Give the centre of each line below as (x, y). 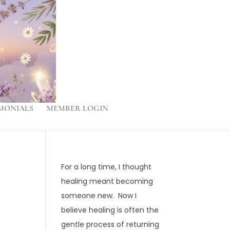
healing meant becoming (107, 181)
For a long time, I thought (107, 167)
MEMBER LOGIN (77, 108)
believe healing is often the (110, 210)
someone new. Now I (99, 196)
